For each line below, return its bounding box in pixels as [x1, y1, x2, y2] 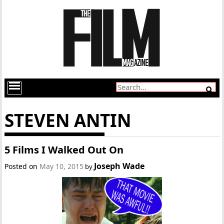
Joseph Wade [94, 160, 145, 171]
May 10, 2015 [39, 161, 84, 171]
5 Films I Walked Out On [4, 143, 124, 156]
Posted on [4, 161, 40, 171]
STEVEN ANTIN [4, 108, 131, 132]
